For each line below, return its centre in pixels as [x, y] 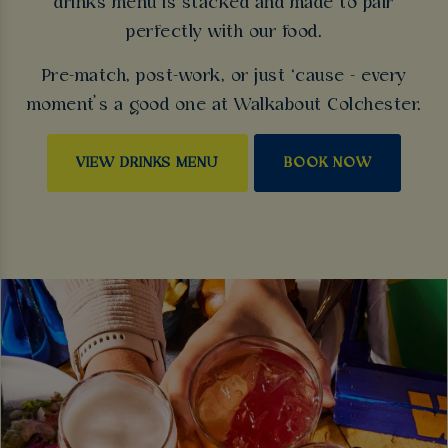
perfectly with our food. [224, 33]
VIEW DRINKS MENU [147, 163]
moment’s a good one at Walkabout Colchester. [224, 105]
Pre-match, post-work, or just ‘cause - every [224, 76]
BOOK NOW [327, 163]
